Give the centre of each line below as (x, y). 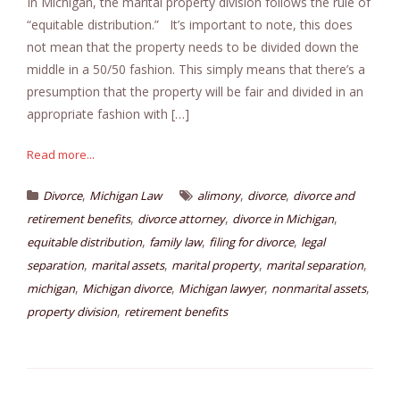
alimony (219, 196)
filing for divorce (251, 242)
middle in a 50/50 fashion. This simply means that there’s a (196, 70)
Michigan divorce (127, 289)
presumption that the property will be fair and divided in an (195, 92)
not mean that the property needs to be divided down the (193, 47)
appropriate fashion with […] (108, 114)
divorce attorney (181, 219)
